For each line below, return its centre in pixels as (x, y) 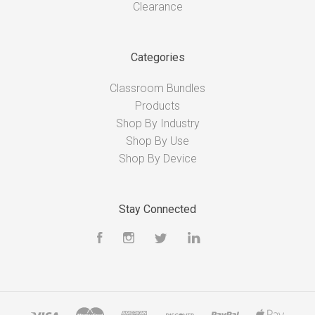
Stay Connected (157, 209)
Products (157, 105)
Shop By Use (157, 141)
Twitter (184, 240)
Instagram (160, 240)
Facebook (128, 240)
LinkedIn (221, 240)
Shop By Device (157, 158)
